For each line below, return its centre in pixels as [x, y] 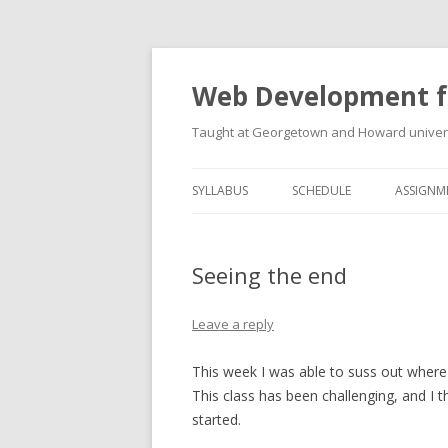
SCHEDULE [321, 190]
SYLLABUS [220, 190]
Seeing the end [269, 275]
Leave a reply [233, 324]
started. [216, 419]
